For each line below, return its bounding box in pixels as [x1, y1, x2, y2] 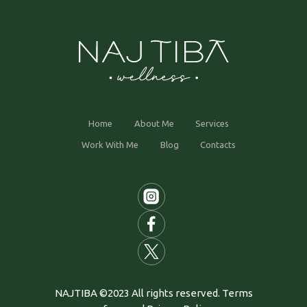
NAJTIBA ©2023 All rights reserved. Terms [54, 286, 253, 299]
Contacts [200, 140, 236, 150]
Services [195, 119, 230, 129]
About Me [134, 119, 174, 129]
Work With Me [82, 140, 139, 150]
